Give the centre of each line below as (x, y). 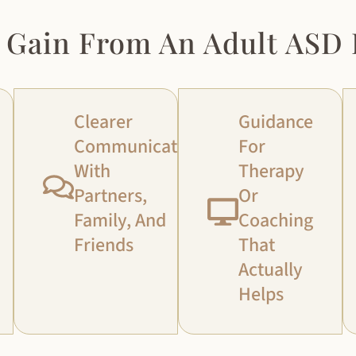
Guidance (276, 122)
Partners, (111, 196)
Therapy (272, 172)
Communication (139, 147)
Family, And (120, 221)
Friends (104, 246)
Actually (271, 270)
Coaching (276, 221)
